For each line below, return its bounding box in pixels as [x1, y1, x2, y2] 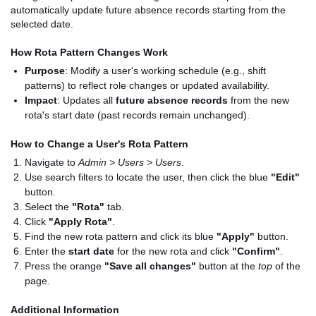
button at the [196, 260, 258, 272]
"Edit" [271, 171, 300, 183]
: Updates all [57, 95, 116, 106]
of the [272, 260, 300, 272]
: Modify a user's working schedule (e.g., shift [65, 65, 266, 76]
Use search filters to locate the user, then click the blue [25, 171, 271, 183]
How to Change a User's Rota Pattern [11, 138, 188, 150]
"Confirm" [232, 245, 280, 257]
